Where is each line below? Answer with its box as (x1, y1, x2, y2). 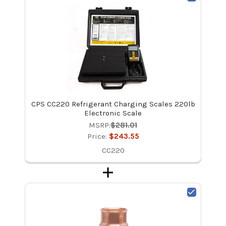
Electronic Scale (84, 108, 142, 118)
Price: (87, 131, 109, 141)
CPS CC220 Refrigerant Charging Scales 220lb (31, 99, 195, 108)
